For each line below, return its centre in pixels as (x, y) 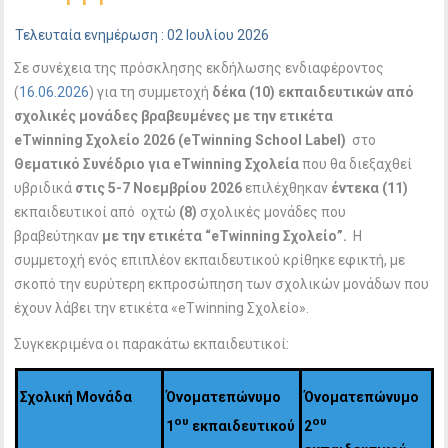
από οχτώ (145, 212)
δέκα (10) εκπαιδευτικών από (312, 92)
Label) (329, 140)
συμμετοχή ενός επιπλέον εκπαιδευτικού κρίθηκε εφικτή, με (210, 260)
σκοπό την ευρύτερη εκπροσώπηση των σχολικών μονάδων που (222, 284)
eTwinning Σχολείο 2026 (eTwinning (133, 140)
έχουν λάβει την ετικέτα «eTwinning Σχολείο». (162, 308)
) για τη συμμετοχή (149, 92)
